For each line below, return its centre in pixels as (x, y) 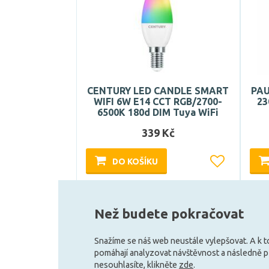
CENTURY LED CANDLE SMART (158, 91)
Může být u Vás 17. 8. (158, 194)
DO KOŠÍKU (135, 162)
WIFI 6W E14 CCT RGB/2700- (158, 101)
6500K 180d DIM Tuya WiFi (158, 112)
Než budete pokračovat (169, 213)
